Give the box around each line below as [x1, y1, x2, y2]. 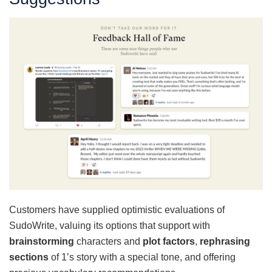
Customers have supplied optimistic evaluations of [9, 205, 225, 216]
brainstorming [9, 236, 76, 247]
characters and [76, 236, 143, 247]
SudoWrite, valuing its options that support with [9, 220, 210, 231]
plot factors [143, 236, 195, 247]
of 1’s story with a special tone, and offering [49, 252, 236, 263]
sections [9, 252, 49, 263]
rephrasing [200, 236, 250, 247]
